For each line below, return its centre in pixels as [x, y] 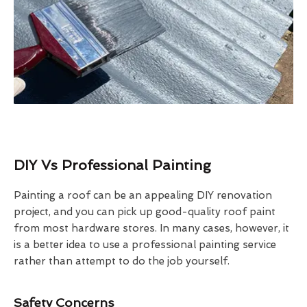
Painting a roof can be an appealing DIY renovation [143, 195]
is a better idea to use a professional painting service [145, 244]
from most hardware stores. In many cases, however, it [151, 228]
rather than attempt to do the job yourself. [122, 261]
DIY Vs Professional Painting [112, 165]
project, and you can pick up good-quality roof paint [145, 211]
